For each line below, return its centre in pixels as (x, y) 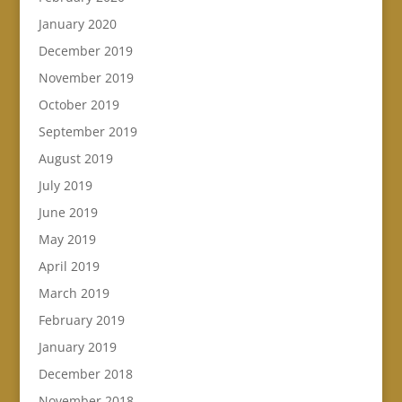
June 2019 (68, 213)
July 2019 (65, 186)
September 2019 (87, 132)
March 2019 (74, 293)
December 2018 (85, 374)
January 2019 (77, 347)
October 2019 (79, 105)
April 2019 (69, 267)
